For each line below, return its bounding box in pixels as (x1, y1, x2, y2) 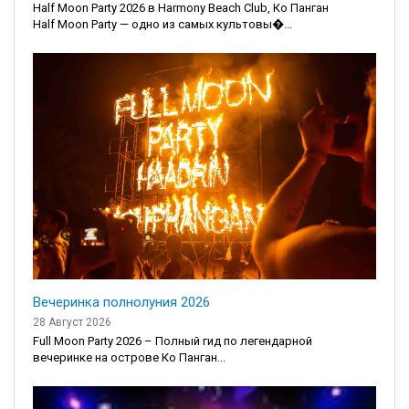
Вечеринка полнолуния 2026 (33, 294, 210, 311)
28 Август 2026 (33, 316, 111, 330)
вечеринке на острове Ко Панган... (33, 351, 225, 365)
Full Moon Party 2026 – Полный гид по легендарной (33, 334, 312, 349)
